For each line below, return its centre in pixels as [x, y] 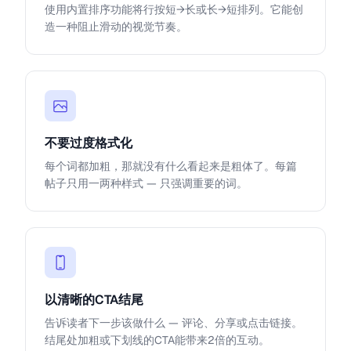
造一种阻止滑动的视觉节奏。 [116, 27]
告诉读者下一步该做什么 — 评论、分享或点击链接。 [174, 323]
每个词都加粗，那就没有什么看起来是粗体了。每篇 [171, 166]
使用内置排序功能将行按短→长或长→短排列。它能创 [174, 9]
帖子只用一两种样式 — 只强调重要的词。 [146, 183]
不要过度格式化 [89, 143]
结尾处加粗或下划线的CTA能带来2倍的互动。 [157, 340]
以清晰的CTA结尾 [94, 300]
